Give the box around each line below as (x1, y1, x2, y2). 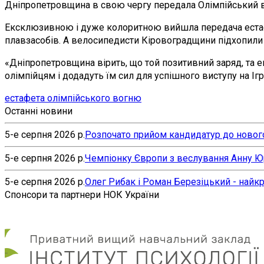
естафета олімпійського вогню (5, 92, 141, 104)
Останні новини (5, 105, 72, 117)
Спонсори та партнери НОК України (5, 189, 159, 200)
